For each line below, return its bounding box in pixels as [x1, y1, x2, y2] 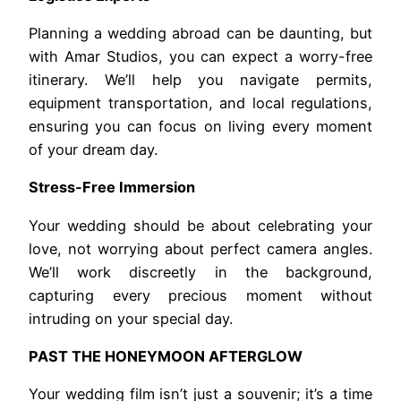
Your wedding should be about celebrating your [29, 216, 372, 235]
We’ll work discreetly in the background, [29, 262, 372, 281]
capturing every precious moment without [29, 286, 372, 304]
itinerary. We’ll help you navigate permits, [29, 71, 372, 90]
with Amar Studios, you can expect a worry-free [29, 47, 372, 66]
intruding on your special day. [29, 309, 233, 328]
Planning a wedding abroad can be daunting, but [29, 24, 372, 43]
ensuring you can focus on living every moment [29, 117, 372, 136]
